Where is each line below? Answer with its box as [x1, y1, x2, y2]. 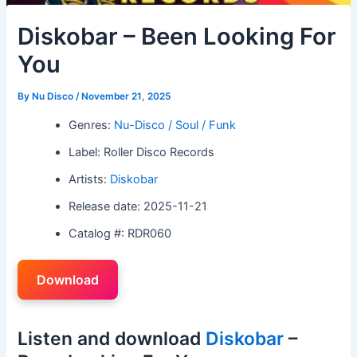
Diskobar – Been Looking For [18, 22, 337, 50]
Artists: [69, 171, 111, 186]
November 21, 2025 [81, 91, 171, 102]
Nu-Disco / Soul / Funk [114, 117, 237, 132]
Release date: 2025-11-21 [69, 198, 208, 214]
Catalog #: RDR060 [69, 226, 172, 241]
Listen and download [18, 327, 206, 350]
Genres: [69, 117, 115, 132]
